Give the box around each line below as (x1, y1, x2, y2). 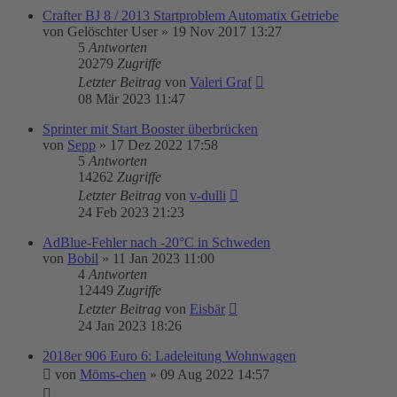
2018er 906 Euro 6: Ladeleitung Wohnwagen (43, 348, 296, 363)
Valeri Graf (190, 74, 252, 90)
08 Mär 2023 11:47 (78, 91, 185, 106)
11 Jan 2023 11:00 (113, 251, 214, 266)
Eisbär (190, 301, 225, 316)
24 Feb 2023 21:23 (78, 205, 184, 220)
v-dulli (190, 188, 226, 203)
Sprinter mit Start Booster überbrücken (43, 121, 258, 136)
